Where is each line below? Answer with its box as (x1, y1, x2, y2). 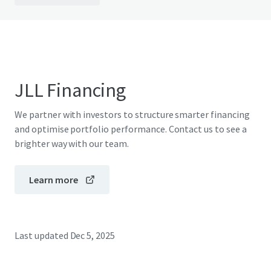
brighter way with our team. (15, 137, 129, 150)
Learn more (29, 174, 78, 186)
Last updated (15, 229, 68, 242)
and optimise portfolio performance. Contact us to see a (15, 123, 247, 135)
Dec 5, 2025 (70, 229, 116, 242)
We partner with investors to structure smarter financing (15, 108, 250, 121)
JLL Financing (15, 78, 126, 103)
